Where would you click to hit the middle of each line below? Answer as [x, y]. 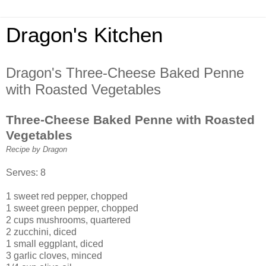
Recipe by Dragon [37, 149]
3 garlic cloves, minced [54, 255]
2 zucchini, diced [41, 232]
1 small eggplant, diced [55, 243]
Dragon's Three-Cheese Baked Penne [125, 73]
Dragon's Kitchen [84, 35]
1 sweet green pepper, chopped [72, 208]
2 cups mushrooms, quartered [68, 220]
